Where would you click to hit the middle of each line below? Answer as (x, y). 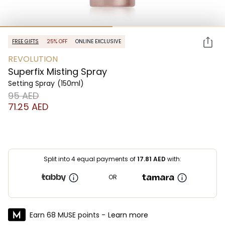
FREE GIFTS (25, 41)
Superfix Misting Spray (58, 72)
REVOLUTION (33, 59)
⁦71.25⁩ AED (28, 107)
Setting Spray (31, 83)
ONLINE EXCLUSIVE (98, 41)
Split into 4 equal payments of (90, 159)
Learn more (128, 215)
